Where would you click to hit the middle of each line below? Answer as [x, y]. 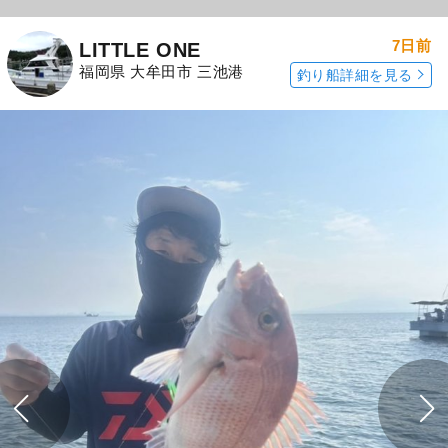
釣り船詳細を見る [354, 75]
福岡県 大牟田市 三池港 [161, 72]
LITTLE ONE [140, 49]
